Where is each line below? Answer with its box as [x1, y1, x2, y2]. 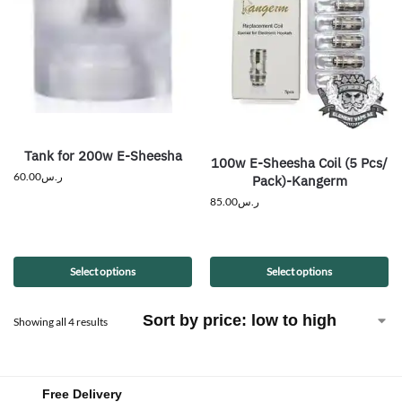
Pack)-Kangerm [251, 172, 347, 189]
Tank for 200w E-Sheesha [23, 146, 182, 164]
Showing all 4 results [13, 315, 108, 328]
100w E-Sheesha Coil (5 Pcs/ [211, 154, 388, 171]
